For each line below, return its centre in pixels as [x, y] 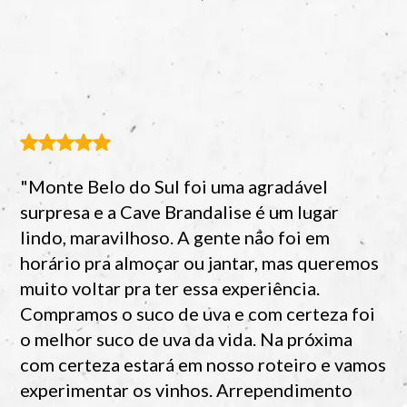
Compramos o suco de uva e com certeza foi [198, 313]
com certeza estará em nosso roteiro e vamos [203, 364]
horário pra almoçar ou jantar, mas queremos [200, 262]
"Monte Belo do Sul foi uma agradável [174, 186]
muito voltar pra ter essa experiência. [170, 288]
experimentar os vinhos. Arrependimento [187, 389]
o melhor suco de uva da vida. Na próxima [187, 338]
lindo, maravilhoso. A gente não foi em [175, 237]
